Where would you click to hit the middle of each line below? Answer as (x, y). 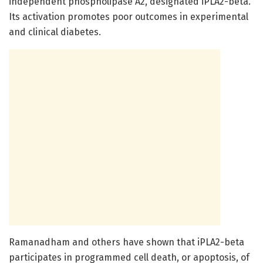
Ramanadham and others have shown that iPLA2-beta (127, 242)
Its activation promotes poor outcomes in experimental (129, 17)
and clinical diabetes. (55, 32)
